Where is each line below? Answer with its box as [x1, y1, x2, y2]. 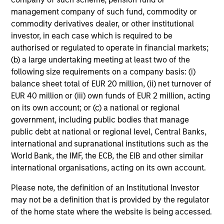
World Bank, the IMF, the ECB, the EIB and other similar [11, 151, 204, 161]
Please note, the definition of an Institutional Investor [11, 183, 200, 193]
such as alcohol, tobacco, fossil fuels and [20, 53, 189, 65]
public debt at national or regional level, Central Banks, [11, 127, 207, 137]
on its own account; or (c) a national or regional [11, 103, 180, 113]
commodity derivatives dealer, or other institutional [11, 19, 194, 29]
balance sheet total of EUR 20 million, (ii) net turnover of [11, 79, 212, 89]
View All [95, 138, 129, 150]
